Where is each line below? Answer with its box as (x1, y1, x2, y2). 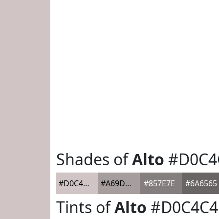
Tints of (56, 197, 114, 218)
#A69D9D (125, 178, 131, 189)
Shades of (56, 149, 132, 170)
